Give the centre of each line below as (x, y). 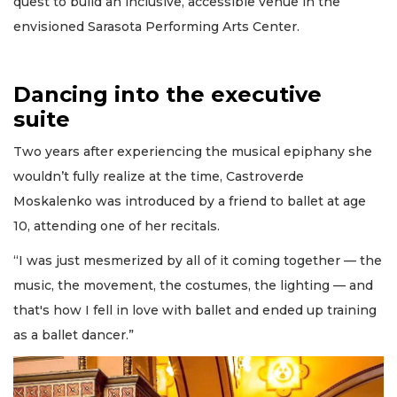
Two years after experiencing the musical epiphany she (193, 152)
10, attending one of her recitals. (117, 226)
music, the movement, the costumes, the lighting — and (193, 285)
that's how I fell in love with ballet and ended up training (195, 310)
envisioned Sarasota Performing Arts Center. (156, 27)
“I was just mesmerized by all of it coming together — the (198, 260)
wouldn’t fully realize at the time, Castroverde (159, 177)
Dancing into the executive (167, 95)
